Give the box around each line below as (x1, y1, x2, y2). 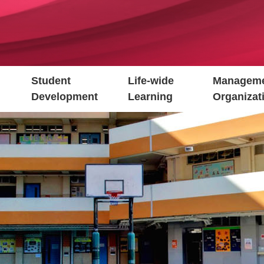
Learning (128, 91, 173, 103)
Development (31, 91, 98, 103)
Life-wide (128, 75, 174, 87)
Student (31, 75, 71, 87)
